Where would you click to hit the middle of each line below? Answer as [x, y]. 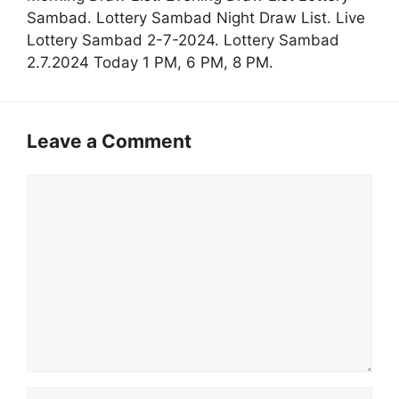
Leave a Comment [109, 142]
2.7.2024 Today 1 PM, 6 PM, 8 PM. [150, 63]
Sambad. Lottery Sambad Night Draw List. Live [196, 18]
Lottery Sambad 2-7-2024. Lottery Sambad [183, 41]
